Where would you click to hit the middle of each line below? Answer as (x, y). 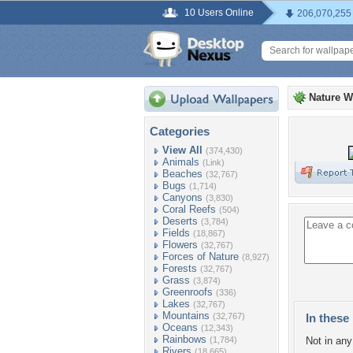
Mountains (186, 316)
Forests (180, 268)
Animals (181, 162)
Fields (176, 233)
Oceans (180, 327)
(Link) (214, 162)
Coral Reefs (189, 209)
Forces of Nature (201, 256)
